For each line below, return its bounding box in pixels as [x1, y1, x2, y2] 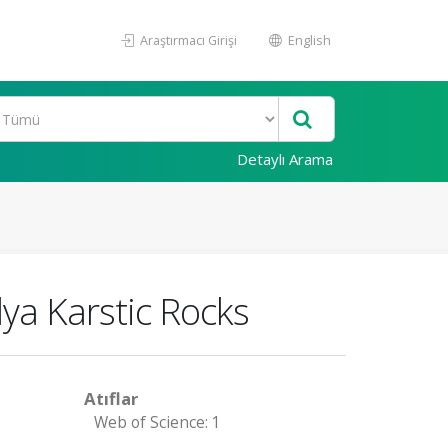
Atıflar [83, 387, 138, 410]
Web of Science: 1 [93, 412, 221, 433]
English [285, 32, 331, 49]
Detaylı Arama [237, 149, 333, 169]
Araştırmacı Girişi [137, 32, 237, 49]
